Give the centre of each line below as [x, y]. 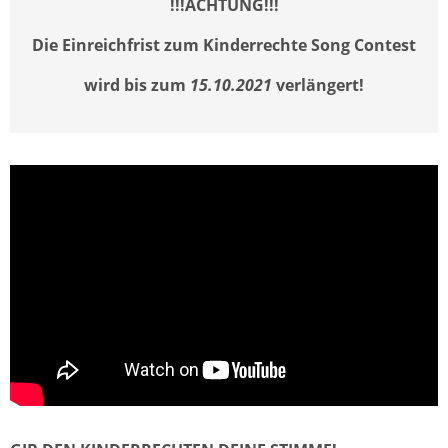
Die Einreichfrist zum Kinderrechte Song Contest [224, 45]
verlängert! [318, 85]
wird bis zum [137, 85]
